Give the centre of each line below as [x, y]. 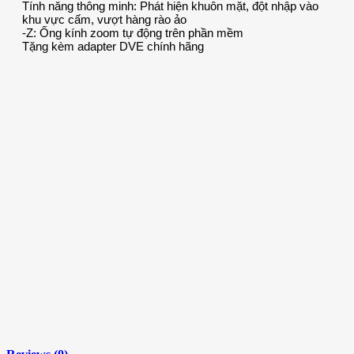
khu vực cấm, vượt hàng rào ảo [104, 20]
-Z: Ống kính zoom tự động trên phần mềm [133, 33]
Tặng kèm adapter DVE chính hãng [113, 47]
